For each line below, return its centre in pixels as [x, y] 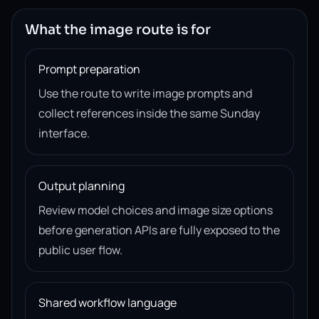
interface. [64, 133]
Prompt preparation [89, 69]
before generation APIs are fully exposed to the [159, 230]
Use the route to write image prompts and [145, 93]
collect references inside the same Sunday [149, 113]
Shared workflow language [108, 303]
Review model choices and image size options [156, 210]
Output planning [82, 186]
